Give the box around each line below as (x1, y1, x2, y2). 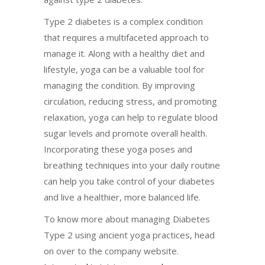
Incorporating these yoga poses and (44, 143, 192, 155)
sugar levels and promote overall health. (44, 127, 207, 139)
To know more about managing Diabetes (44, 212, 210, 225)
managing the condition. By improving (44, 79, 195, 91)
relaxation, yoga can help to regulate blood (44, 111, 218, 123)
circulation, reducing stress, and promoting (44, 95, 217, 107)
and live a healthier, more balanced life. (44, 190, 201, 203)
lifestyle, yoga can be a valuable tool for (44, 63, 205, 75)
